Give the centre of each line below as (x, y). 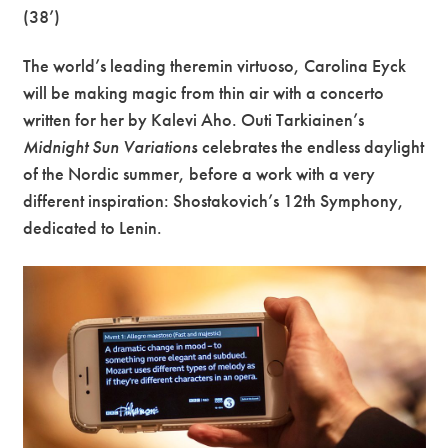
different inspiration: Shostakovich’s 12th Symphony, (214, 201)
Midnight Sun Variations (111, 147)
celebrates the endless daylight (311, 147)
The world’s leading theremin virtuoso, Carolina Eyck (215, 66)
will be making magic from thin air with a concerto (204, 93)
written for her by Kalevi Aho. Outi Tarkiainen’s (194, 120)
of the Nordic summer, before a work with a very (199, 174)
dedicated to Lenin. (93, 228)
